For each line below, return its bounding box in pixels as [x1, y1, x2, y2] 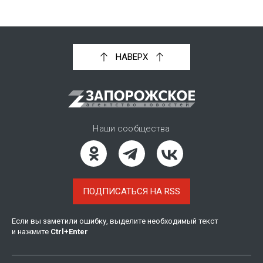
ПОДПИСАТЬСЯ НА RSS [83, 186, 180, 197]
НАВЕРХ [115, 52, 148, 63]
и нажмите [12, 227, 50, 236]
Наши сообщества [93, 123, 170, 134]
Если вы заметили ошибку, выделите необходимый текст [12, 217, 218, 225]
